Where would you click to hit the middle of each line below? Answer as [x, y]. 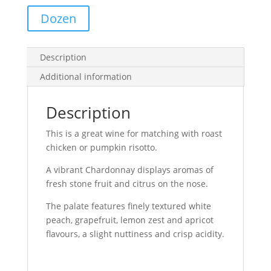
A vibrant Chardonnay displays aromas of [129, 170]
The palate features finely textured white [128, 206]
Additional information [86, 77]
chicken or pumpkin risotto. [101, 147]
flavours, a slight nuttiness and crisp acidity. [135, 234]
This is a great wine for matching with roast [134, 133]
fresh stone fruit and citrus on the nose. [127, 184]
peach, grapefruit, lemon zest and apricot [129, 220]
